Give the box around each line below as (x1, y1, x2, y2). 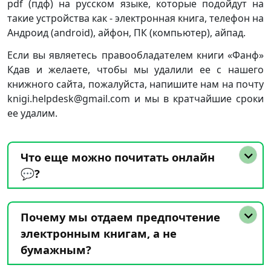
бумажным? (21, 242, 91, 257)
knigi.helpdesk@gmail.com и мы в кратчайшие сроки (7, 92, 264, 105)
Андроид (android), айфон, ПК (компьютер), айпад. (7, 26, 246, 39)
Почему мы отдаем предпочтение (21, 209, 220, 224)
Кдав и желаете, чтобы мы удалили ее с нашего (7, 63, 264, 76)
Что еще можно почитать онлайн (21, 149, 215, 165)
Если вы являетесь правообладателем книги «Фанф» (7, 48, 264, 62)
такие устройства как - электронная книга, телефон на (7, 11, 264, 25)
